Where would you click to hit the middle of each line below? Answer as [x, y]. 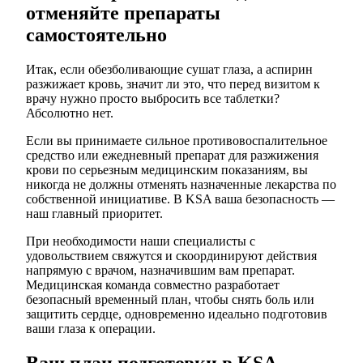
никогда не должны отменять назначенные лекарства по [181, 185]
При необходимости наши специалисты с [141, 241]
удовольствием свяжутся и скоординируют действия [171, 256]
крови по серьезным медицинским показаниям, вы [167, 170]
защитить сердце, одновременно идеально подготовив [177, 314]
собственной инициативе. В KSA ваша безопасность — [180, 199]
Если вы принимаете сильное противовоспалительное [177, 141]
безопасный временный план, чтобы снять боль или [170, 300]
